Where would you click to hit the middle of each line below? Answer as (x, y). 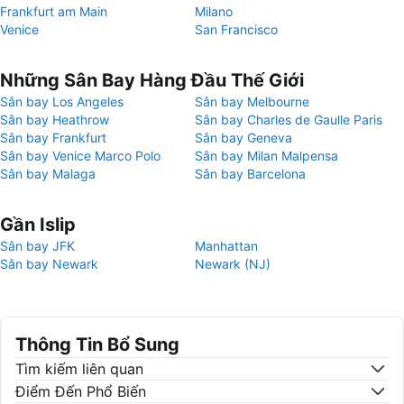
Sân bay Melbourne (252, 101)
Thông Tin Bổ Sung (97, 344)
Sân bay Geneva (243, 138)
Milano (214, 11)
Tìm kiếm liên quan (79, 369)
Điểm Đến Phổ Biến (81, 391)
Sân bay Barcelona (250, 174)
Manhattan (226, 246)
